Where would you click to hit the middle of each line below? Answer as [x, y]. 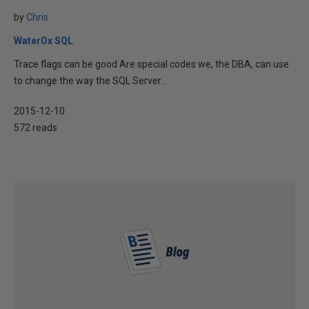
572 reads [36, 128]
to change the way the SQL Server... [90, 81]
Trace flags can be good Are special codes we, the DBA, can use [151, 64]
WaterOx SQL [43, 41]
